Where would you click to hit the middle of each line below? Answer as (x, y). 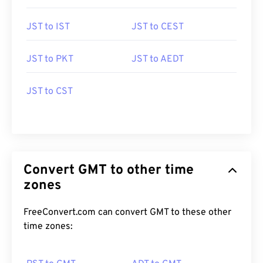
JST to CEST (158, 27)
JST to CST (50, 92)
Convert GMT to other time (109, 171)
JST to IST (48, 27)
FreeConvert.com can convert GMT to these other (127, 213)
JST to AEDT (158, 59)
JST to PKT (50, 59)
